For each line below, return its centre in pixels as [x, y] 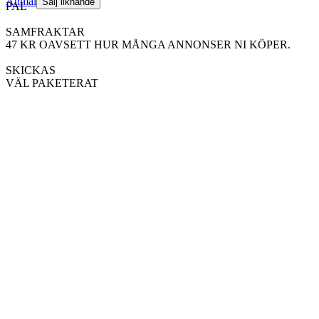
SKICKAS [31, 70]
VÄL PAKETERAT [52, 83]
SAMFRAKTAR [45, 32]
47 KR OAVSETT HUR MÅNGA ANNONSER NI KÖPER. [148, 45]
